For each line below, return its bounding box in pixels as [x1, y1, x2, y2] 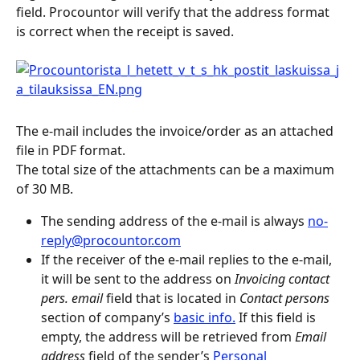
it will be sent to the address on [41, 269, 235, 288]
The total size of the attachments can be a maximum [16, 160, 337, 178]
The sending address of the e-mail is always [41, 211, 308, 230]
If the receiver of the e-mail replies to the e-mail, [41, 250, 335, 268]
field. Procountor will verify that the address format [16, 2, 333, 21]
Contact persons [239, 288, 329, 307]
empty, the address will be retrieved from [41, 327, 295, 346]
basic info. [174, 308, 235, 326]
